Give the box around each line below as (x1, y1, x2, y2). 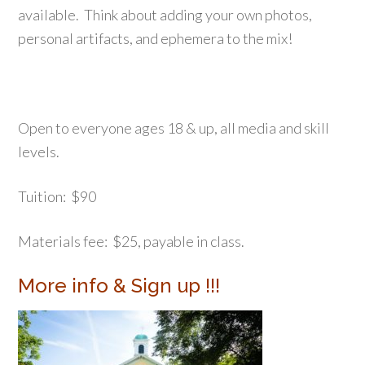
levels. (18, 142, 60, 161)
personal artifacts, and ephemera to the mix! (18, 29, 293, 47)
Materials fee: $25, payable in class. (18, 231, 245, 250)
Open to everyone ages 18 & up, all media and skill (18, 118, 330, 137)
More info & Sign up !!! (18, 273, 221, 297)
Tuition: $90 (18, 187, 97, 205)
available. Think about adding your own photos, (18, 5, 313, 24)
